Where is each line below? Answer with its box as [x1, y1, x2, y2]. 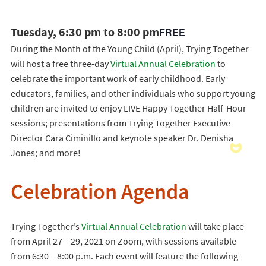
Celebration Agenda [10, 178, 189, 211]
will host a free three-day [10, 58, 110, 69]
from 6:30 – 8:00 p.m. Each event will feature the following [10, 250, 238, 262]
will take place [186, 220, 244, 232]
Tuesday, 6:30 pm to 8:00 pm [10, 24, 159, 40]
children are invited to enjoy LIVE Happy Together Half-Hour [10, 102, 246, 114]
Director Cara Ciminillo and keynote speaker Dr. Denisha [10, 132, 233, 144]
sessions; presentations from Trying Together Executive [10, 117, 230, 129]
